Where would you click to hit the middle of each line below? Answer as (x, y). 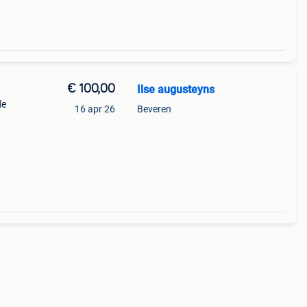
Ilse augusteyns (175, 89)
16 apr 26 (95, 109)
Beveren (154, 109)
